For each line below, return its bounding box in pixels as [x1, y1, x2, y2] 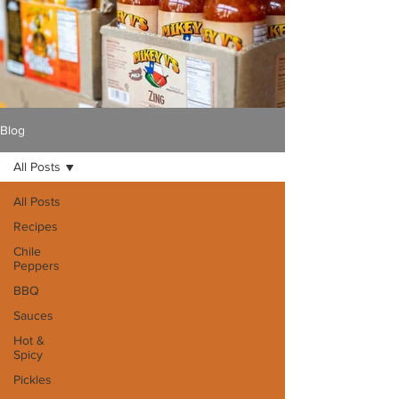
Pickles [13, 372, 52, 387]
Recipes [13, 219, 58, 234]
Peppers [13, 258, 60, 273]
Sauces [13, 308, 53, 323]
